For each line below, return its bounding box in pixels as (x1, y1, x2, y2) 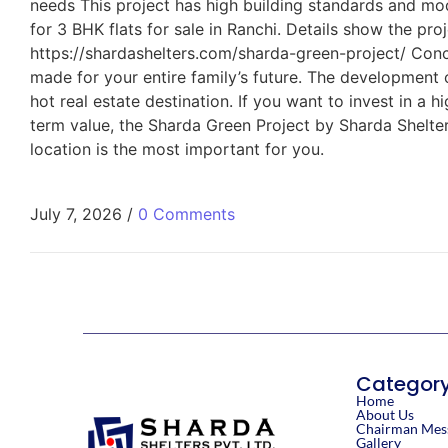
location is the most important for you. (30, 139, 334, 160)
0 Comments (138, 203, 235, 224)
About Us (356, 405, 414, 423)
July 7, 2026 (30, 203, 122, 224)
